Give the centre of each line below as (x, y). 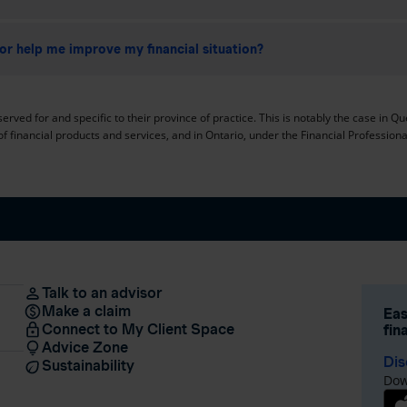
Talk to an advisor (102, 293)
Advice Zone (84, 347)
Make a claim (86, 311)
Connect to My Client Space (138, 329)
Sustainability (88, 365)
